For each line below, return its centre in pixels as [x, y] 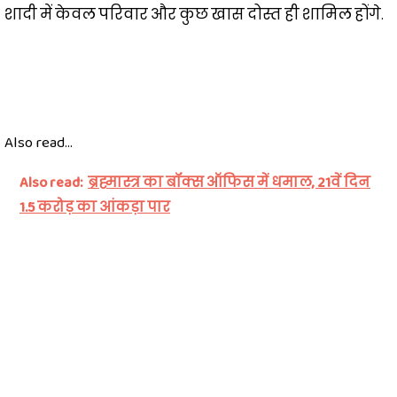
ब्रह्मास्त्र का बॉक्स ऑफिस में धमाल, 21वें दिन [229, 182]
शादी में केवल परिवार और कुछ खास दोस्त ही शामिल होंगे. [194, 14]
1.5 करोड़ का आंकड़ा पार [95, 206]
